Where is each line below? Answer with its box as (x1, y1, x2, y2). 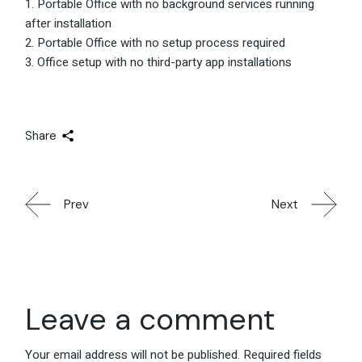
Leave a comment (25, 299, 276, 339)
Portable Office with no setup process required (37, 34, 286, 53)
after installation (25, 15, 112, 33)
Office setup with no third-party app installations (37, 53, 293, 72)
